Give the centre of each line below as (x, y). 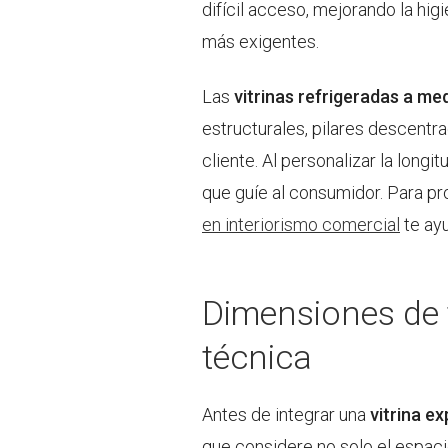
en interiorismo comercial (301, 225)
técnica (257, 357)
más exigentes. (260, 41)
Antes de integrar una (286, 415)
